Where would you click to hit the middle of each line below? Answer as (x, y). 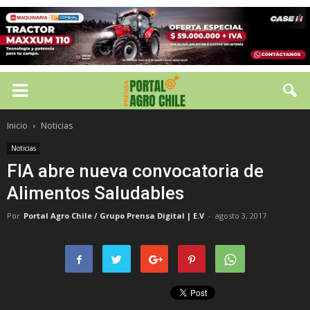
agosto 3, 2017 (241, 216)
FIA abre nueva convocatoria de (135, 171)
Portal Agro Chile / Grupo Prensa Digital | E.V (114, 216)
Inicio (17, 126)
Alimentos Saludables (95, 193)
